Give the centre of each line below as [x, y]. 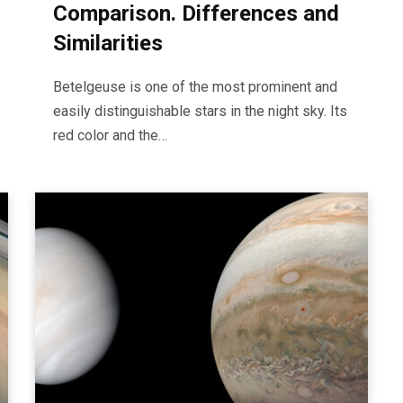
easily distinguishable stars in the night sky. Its [200, 111]
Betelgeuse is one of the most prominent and [195, 87]
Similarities [108, 43]
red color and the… [110, 135]
